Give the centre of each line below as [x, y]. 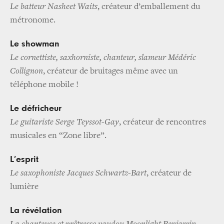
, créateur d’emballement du [149, 7]
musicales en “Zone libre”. [58, 136]
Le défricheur [36, 109]
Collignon [26, 72]
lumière [24, 187]
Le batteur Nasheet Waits [54, 7]
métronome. [33, 21]
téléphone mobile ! [44, 85]
